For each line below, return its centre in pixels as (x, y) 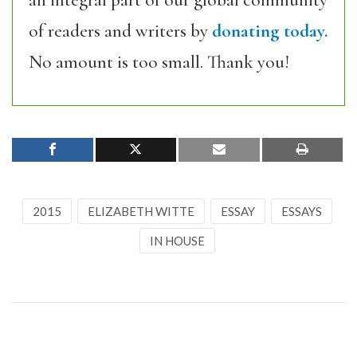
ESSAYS (301, 212)
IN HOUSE (177, 241)
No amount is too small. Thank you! (159, 63)
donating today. (270, 31)
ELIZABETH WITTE (141, 212)
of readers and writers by (120, 31)
